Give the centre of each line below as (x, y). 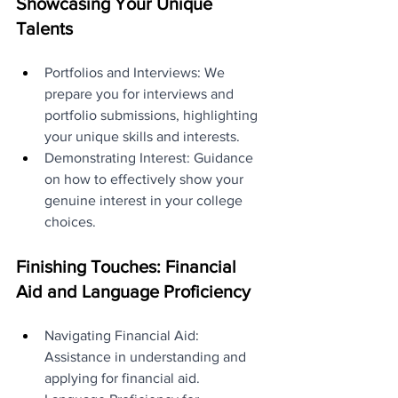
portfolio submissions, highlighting (153, 115)
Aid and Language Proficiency (133, 291)
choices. (70, 221)
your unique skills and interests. (142, 136)
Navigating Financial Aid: (123, 335)
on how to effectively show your (146, 179)
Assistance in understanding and (147, 356)
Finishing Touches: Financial (128, 266)
